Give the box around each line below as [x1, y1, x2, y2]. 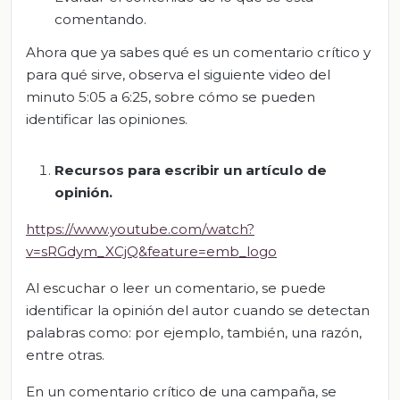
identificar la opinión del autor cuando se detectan [26, 302, 370, 320]
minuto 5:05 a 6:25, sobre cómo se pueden [26, 88, 315, 106]
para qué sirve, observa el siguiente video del [26, 66, 330, 84]
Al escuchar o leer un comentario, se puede [26, 279, 326, 297]
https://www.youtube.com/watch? [26, 221, 254, 238]
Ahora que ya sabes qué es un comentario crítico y [26, 44, 371, 62]
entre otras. [26, 346, 104, 364]
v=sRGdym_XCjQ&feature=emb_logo [26, 243, 277, 261]
